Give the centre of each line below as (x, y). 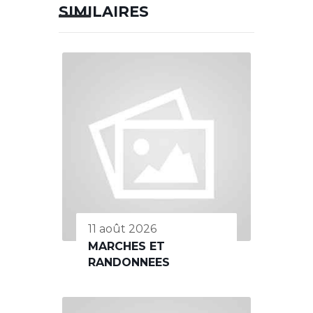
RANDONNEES (129, 262)
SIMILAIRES (104, 12)
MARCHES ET (126, 246)
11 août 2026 (122, 229)
